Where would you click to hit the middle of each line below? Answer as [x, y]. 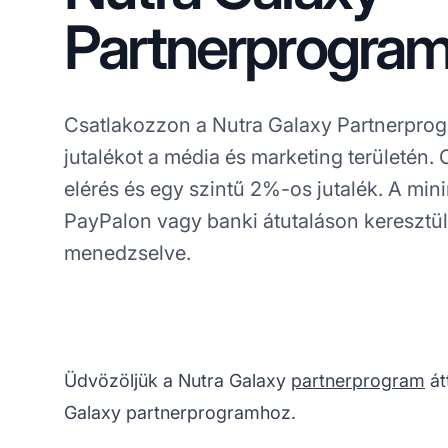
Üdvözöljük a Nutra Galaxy [177, 380]
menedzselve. [127, 252]
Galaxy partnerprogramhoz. [180, 412]
